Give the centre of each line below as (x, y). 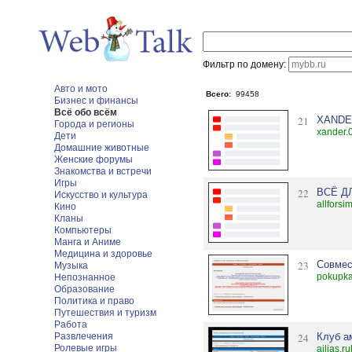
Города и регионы (94, 124)
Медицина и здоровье (103, 254)
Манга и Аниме (88, 242)
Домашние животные (102, 148)
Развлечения (84, 336)
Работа (71, 324)
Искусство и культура (101, 195)
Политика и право (94, 301)
